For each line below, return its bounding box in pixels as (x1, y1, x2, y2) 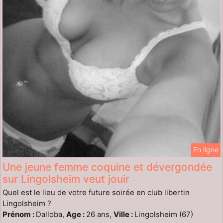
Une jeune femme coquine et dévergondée (2, 160, 212, 173)
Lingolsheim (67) (134, 209, 193, 219)
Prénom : (2, 209, 36, 219)
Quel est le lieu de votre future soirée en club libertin (2, 187, 190, 197)
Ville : (113, 209, 134, 219)
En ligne (193, 145, 219, 154)
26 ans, (86, 209, 113, 219)
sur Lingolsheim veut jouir (2, 172, 129, 185)
